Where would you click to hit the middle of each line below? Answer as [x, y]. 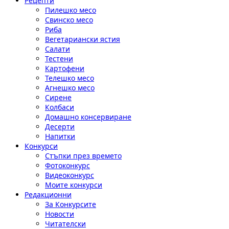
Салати [58, 49]
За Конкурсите [71, 204]
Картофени [65, 68]
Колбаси [60, 107]
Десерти [60, 127]
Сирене [58, 97]
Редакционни [48, 194]
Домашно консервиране [88, 117]
